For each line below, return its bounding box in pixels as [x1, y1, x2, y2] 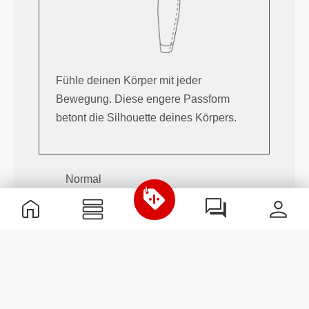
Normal [66, 173, 102, 186]
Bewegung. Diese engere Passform [56, 93, 230, 106]
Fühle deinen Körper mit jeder [56, 74, 202, 87]
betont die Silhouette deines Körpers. [56, 112, 237, 124]
